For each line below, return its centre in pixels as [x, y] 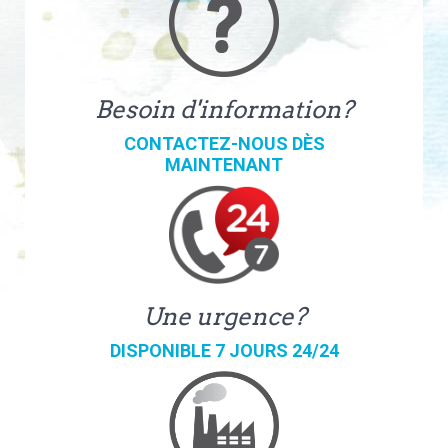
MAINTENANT [224, 164]
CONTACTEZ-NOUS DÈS [224, 143]
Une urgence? [224, 316]
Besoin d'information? [224, 109]
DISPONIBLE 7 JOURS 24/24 [224, 350]
